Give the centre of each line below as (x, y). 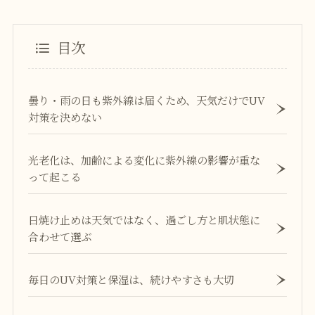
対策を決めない (65, 117)
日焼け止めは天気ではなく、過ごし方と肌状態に (144, 220)
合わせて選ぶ (60, 237)
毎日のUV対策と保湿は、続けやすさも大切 (131, 279)
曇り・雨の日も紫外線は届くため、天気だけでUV (147, 100)
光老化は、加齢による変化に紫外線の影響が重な (144, 160)
